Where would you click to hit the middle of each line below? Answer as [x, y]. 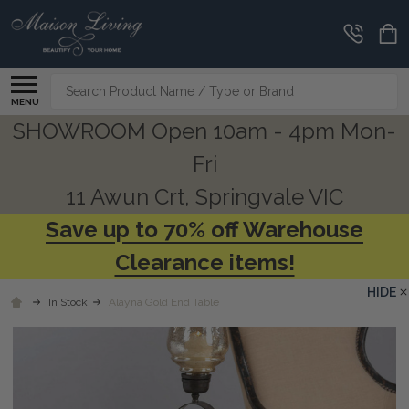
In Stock [68, 302]
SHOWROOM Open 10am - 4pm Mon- [204, 131]
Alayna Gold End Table [164, 302]
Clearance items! [204, 262]
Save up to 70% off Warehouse [204, 229]
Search [73, 83]
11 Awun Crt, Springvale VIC [204, 196]
